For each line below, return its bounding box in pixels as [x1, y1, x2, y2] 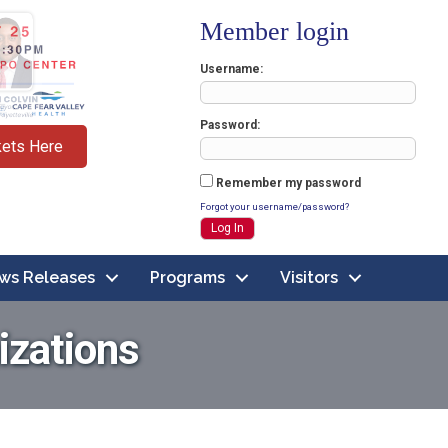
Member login [200, 17, 350, 46]
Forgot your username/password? [200, 201, 350, 212]
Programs [150, 268, 225, 287]
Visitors [280, 268, 338, 287]
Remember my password [213, 176, 362, 190]
